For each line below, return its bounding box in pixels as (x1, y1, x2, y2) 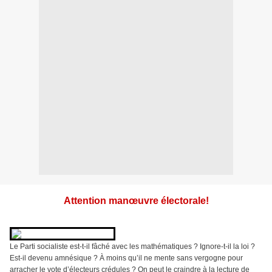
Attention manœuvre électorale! (63, 195, 209, 206)
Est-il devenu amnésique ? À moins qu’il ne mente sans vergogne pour (10, 254, 243, 263)
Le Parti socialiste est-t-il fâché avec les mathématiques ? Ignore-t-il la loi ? (10, 242, 255, 251)
